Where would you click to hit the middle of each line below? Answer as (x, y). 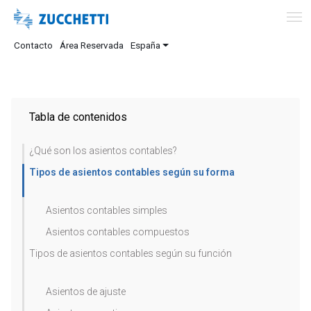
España (145, 45)
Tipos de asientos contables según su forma (132, 172)
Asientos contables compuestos (118, 232)
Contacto (33, 45)
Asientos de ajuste (86, 292)
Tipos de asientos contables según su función (131, 253)
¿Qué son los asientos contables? (103, 151)
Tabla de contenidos (78, 117)
